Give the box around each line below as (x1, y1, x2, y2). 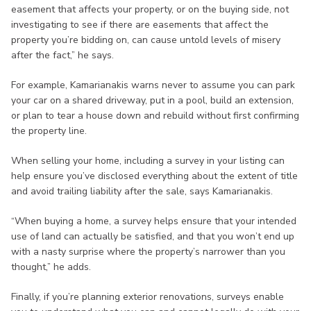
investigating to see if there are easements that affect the (11, 18, 269, 32)
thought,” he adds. (11, 260, 91, 274)
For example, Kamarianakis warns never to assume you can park (11, 78, 295, 92)
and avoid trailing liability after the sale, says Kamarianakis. (11, 185, 273, 199)
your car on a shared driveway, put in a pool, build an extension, (11, 94, 294, 108)
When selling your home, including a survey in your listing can (11, 154, 285, 168)
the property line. (11, 124, 87, 138)
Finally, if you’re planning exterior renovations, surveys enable (11, 290, 284, 304)
